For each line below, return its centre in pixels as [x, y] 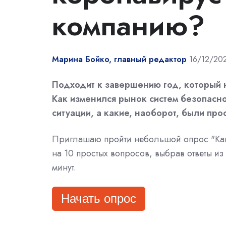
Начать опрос [99, 199]
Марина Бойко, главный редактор [119, 60]
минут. [64, 168]
